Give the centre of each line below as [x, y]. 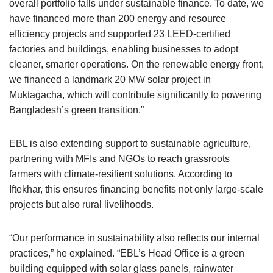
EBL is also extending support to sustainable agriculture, [130, 144]
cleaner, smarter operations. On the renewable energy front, [136, 64]
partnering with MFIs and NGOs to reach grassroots [119, 159]
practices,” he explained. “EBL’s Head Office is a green [127, 253]
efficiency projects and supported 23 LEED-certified [120, 34]
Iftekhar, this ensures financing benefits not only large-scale [136, 189]
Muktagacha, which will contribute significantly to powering [135, 95]
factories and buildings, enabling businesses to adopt [124, 49]
